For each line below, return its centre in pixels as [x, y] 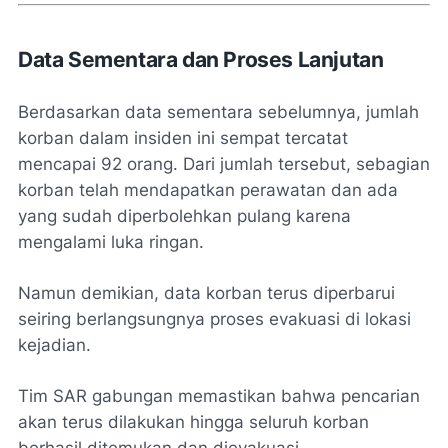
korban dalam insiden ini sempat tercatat [183, 138]
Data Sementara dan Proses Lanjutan [201, 60]
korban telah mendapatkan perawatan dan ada [208, 190]
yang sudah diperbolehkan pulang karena [184, 216]
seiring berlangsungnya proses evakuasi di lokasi [214, 319]
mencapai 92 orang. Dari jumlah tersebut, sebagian [224, 164]
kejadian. [54, 345]
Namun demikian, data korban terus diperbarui [206, 293]
